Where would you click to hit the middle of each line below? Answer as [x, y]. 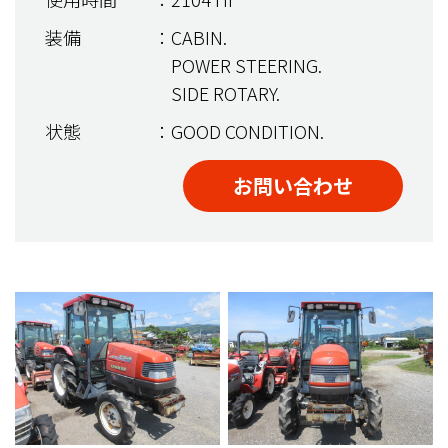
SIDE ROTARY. [225, 92]
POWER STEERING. [246, 64]
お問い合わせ [293, 185]
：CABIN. [190, 36]
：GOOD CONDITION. [238, 130]
